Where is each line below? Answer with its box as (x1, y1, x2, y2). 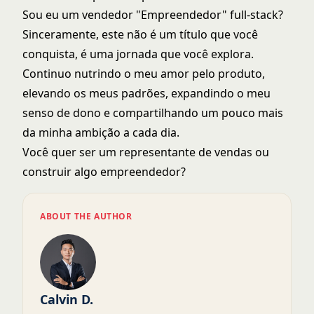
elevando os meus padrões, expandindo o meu (22, 86, 271, 102)
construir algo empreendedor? (22, 164, 186, 180)
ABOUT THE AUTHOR (40, 210, 132, 223)
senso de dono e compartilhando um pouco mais (22, 105, 283, 121)
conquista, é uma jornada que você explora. (22, 46, 254, 62)
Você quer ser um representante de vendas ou (22, 144, 269, 161)
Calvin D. (40, 291, 93, 308)
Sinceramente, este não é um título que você (22, 27, 258, 43)
